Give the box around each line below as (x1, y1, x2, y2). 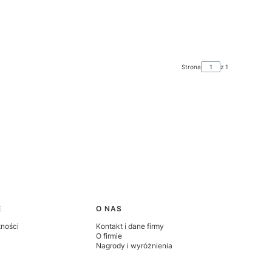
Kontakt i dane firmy (96, 222, 165, 231)
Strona (182, 63, 201, 70)
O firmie (96, 231, 123, 240)
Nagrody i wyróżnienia (96, 241, 173, 250)
